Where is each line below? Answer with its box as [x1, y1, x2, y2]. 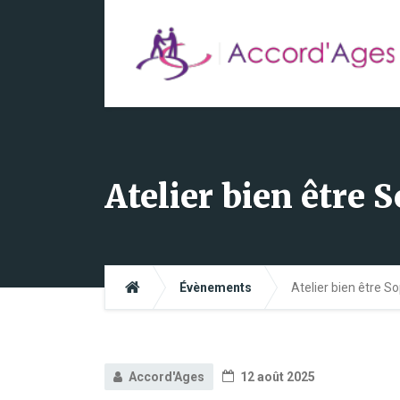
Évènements [179, 280, 252, 295]
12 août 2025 [237, 370, 315, 384]
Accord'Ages [129, 370, 204, 384]
